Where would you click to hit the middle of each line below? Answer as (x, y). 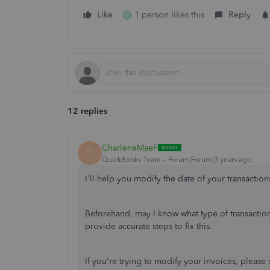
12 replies (87, 111)
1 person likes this (169, 15)
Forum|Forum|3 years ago (210, 159)
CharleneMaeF (130, 148)
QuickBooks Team (131, 159)
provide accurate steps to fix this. (149, 226)
